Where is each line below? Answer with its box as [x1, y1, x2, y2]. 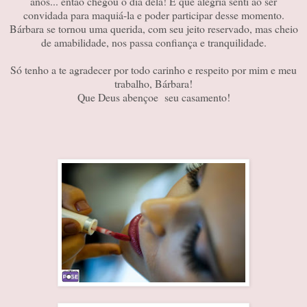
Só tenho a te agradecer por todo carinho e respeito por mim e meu [10, 62, 297, 77]
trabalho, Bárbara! [114, 76, 193, 91]
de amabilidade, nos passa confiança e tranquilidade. [40, 35, 267, 50]
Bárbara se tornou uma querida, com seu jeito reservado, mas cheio [9, 21, 298, 36]
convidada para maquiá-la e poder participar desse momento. [23, 8, 284, 23]
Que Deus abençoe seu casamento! [77, 90, 230, 105]
